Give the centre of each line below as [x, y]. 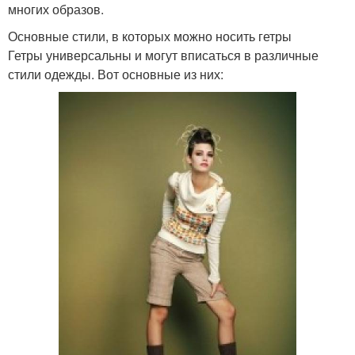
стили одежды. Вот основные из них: [116, 74]
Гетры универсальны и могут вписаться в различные [163, 55]
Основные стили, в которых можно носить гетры [150, 36]
